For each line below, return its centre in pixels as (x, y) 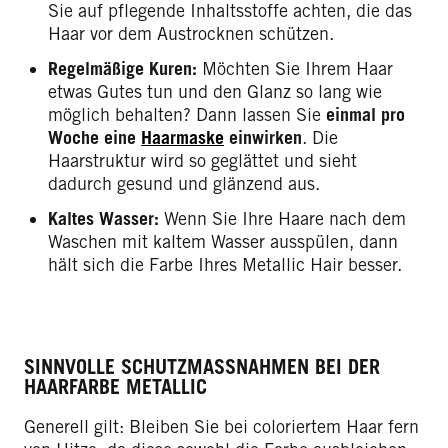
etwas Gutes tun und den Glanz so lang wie (215, 92)
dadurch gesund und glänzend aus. (184, 184)
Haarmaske (182, 138)
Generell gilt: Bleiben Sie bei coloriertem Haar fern (221, 426)
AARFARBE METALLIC (110, 386)
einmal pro (365, 115)
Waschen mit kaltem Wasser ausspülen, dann (223, 242)
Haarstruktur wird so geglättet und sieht (202, 161)
